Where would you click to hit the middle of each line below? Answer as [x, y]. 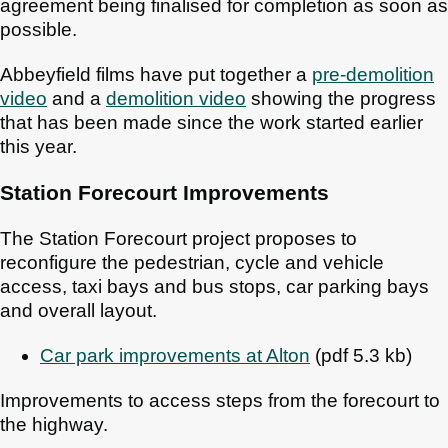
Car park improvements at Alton [175, 356]
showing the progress [341, 98]
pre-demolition [373, 74]
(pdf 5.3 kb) [361, 356]
